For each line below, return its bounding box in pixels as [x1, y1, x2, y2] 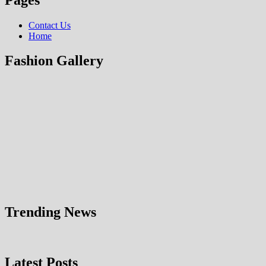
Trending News [5, 204, 96, 220]
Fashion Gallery [5, 53, 103, 69]
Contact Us [28, 20, 71, 30]
